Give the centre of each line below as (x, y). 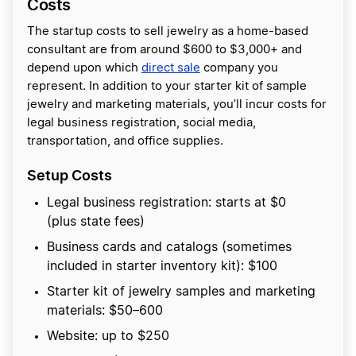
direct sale (171, 68)
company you (239, 68)
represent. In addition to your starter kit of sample (167, 87)
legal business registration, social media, (141, 123)
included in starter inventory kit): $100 (162, 267)
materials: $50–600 (105, 311)
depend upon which (84, 68)
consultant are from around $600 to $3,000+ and (164, 50)
